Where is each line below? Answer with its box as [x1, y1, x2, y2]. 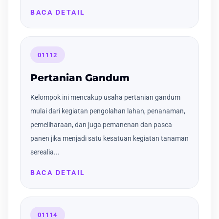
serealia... [30, 148, 60, 156]
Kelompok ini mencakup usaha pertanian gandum [30, 93, 180, 101]
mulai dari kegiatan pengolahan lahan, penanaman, [30, 107, 185, 115]
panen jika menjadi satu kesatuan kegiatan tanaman [30, 134, 189, 142]
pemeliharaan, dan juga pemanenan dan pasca [30, 120, 172, 129]
